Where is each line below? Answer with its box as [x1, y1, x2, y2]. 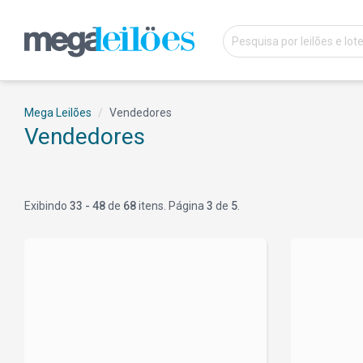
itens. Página [136, 199, 207, 212]
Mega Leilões [24, 106, 92, 119]
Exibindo [24, 199, 70, 212]
